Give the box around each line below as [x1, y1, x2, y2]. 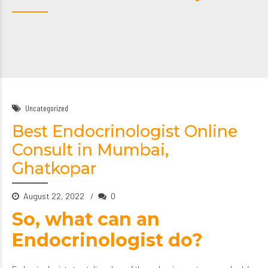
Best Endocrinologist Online [12, 121, 237, 141]
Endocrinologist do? [12, 229, 203, 251]
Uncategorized [25, 103, 68, 113]
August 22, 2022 [23, 191, 86, 201]
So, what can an [12, 208, 160, 230]
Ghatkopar [12, 159, 96, 178]
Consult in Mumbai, [12, 140, 169, 160]
